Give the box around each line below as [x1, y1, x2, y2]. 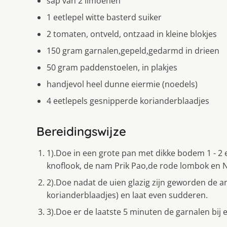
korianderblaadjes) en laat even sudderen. [47, 190, 208, 201]
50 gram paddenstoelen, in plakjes [47, 62, 177, 73]
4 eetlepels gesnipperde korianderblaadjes [47, 95, 209, 107]
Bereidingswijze [36, 124, 126, 139]
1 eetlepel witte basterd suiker [47, 12, 162, 23]
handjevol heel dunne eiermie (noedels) [47, 79, 198, 90]
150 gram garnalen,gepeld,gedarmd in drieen [47, 45, 219, 57]
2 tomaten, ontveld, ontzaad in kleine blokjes [47, 28, 217, 40]
